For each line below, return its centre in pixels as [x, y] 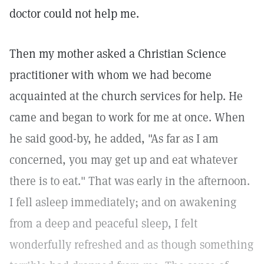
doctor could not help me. [74, 14]
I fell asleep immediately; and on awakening [123, 202]
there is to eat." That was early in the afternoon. [130, 181]
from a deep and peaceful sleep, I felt [103, 223]
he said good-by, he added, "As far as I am [114, 138]
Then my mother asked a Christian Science [118, 54]
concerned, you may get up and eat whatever [123, 160]
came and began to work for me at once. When [127, 117]
